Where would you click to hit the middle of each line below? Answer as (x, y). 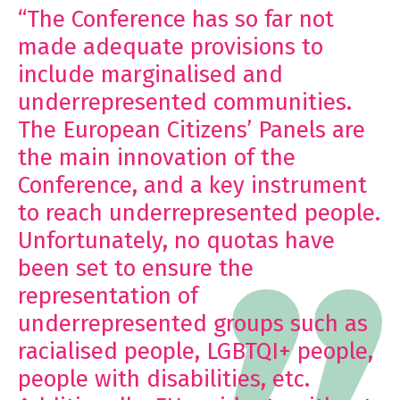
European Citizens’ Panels (194, 130)
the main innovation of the (157, 158)
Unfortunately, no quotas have (176, 241)
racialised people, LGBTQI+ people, (196, 352)
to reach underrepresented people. (199, 213)
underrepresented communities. (185, 103)
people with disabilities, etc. (164, 379)
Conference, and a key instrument (192, 186)
